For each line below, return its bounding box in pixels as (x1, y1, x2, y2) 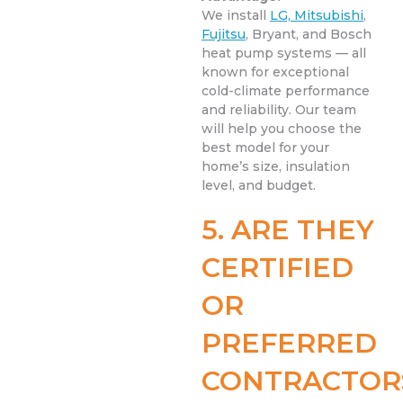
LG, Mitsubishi (270, 7, 363, 24)
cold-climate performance (201, 83, 370, 100)
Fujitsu (201, 26, 246, 43)
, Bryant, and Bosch (246, 26, 372, 43)
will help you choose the (201, 121, 362, 138)
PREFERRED (201, 327, 377, 361)
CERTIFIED (201, 251, 354, 285)
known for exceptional (201, 64, 349, 81)
